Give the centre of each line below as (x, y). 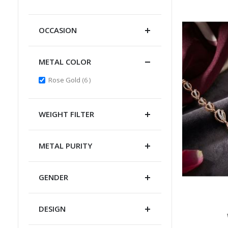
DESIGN (52, 208)
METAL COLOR (65, 62)
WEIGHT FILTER (66, 114)
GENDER (53, 177)
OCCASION (58, 30)
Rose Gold (65, 80)
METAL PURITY (65, 145)
